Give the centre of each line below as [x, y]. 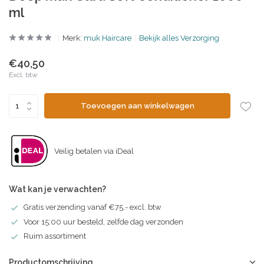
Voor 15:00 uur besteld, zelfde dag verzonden [103, 222]
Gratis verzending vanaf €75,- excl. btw [93, 207]
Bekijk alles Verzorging [179, 38]
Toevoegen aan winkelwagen [137, 106]
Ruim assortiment [55, 236]
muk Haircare [108, 38]
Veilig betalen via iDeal [94, 151]
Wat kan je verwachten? [57, 189]
